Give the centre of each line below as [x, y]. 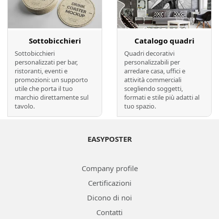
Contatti [109, 212]
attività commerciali [153, 79]
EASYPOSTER [109, 139]
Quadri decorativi [149, 53]
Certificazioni [109, 183]
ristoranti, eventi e [41, 71]
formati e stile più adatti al [162, 97]
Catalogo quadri [164, 40]
